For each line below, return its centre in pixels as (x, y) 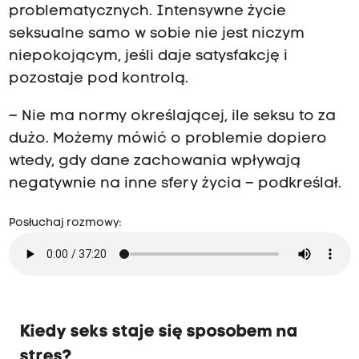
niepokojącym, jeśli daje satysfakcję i (148, 57)
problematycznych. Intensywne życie (147, 12)
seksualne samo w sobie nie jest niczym (156, 34)
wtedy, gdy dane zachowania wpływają (154, 161)
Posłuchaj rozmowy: (65, 223)
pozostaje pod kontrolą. (98, 79)
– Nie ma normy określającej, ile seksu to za (172, 116)
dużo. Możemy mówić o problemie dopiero (167, 139)
